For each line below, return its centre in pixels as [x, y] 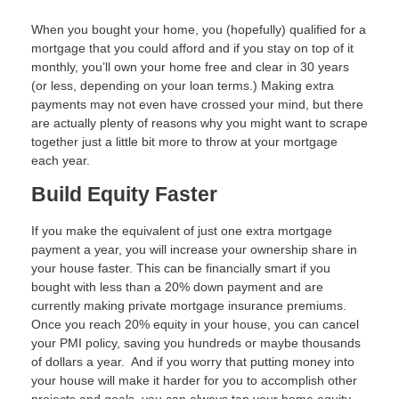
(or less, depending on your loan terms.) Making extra [183, 86]
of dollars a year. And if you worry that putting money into [193, 361]
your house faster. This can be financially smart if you [181, 268]
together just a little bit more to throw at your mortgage [184, 142]
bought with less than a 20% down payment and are [177, 286]
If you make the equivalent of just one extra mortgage [182, 230]
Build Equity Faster [124, 195]
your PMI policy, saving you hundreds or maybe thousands [196, 342]
